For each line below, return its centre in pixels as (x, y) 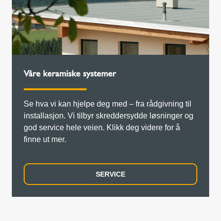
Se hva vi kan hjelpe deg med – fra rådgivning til (108, 104)
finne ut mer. (45, 140)
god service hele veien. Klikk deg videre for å (102, 128)
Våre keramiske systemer (70, 74)
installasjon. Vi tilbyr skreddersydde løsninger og (109, 116)
